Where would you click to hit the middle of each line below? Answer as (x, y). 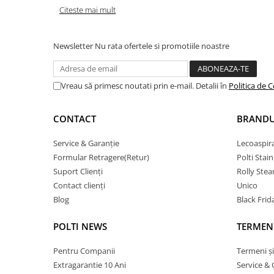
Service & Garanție (86, 143)
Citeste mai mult (87, 9)
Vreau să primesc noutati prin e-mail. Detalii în (145, 85)
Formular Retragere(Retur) (101, 157)
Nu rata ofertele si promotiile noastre (162, 46)
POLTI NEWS (80, 226)
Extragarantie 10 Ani (90, 265)
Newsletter (74, 46)
